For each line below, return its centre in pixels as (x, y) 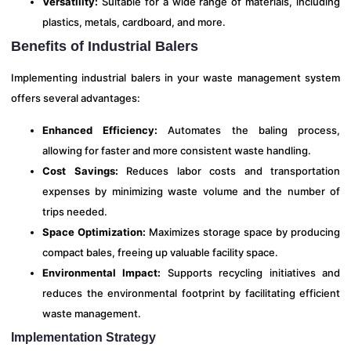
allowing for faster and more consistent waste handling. (177, 150)
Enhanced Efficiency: (100, 130)
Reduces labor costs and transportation (229, 170)
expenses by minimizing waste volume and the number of (191, 191)
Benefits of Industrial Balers (105, 47)
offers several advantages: (76, 98)
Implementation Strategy (83, 337)
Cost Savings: (80, 170)
